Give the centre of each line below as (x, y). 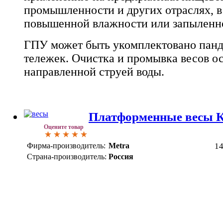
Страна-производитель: (67, 156)
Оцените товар (64, 127)
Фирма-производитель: (66, 145)
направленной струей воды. (94, 72)
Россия (121, 156)
